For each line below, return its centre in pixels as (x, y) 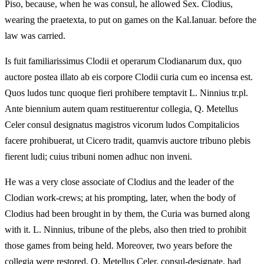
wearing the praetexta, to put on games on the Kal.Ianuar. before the (131, 20)
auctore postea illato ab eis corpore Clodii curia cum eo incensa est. (129, 77)
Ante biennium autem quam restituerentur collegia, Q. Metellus (121, 109)
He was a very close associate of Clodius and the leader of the (119, 182)
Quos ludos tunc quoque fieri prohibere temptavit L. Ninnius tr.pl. (126, 93)
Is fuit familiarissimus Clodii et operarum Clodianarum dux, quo (123, 61)
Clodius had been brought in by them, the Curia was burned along (127, 214)
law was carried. (35, 36)
